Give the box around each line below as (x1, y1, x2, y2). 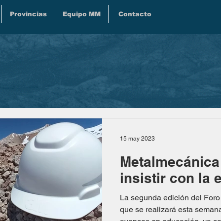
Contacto (118, 10, 151, 18)
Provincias (10, 10, 47, 18)
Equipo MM (63, 10, 101, 18)
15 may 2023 (120, 135, 155, 142)
